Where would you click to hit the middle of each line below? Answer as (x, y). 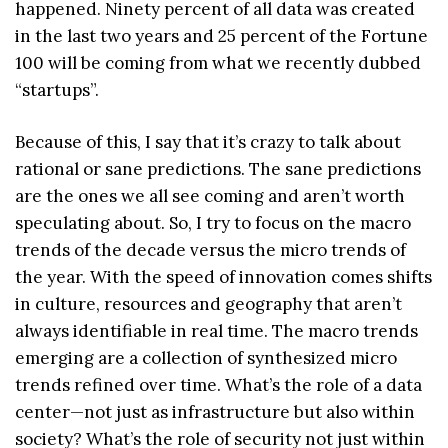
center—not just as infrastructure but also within (215, 412)
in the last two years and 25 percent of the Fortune (221, 35)
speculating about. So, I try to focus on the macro (213, 223)
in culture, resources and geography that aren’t (208, 304)
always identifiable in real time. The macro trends (216, 331)
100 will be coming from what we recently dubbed (218, 62)
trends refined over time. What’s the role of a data (218, 385)
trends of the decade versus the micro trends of (210, 250)
